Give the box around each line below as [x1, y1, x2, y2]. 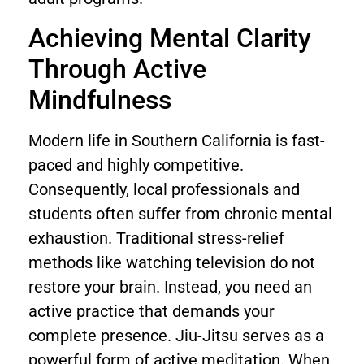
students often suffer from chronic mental [28, 203, 332, 223]
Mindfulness [28, 84, 171, 115]
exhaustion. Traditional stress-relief [28, 227, 284, 248]
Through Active [28, 53, 206, 84]
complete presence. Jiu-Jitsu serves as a [28, 325, 324, 345]
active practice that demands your [28, 301, 275, 321]
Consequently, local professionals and [28, 179, 300, 199]
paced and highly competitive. [28, 154, 244, 175]
